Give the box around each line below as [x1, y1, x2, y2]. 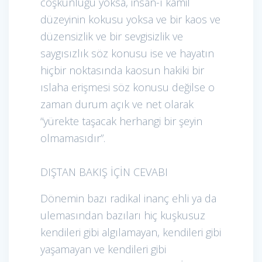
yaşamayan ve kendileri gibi [40, 242, 166, 256]
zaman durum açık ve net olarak [40, 96, 194, 111]
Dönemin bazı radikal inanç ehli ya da [40, 191, 216, 205]
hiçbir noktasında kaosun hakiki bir [40, 63, 204, 77]
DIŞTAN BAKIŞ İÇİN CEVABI [40, 164, 168, 179]
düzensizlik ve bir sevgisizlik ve [40, 29, 183, 43]
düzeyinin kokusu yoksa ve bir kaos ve [40, 12, 220, 26]
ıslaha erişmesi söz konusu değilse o [40, 80, 215, 94]
